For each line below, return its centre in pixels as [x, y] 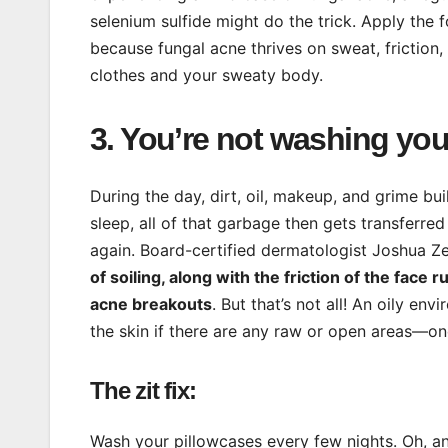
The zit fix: [143, 390]
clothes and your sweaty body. [206, 75]
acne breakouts [151, 303]
